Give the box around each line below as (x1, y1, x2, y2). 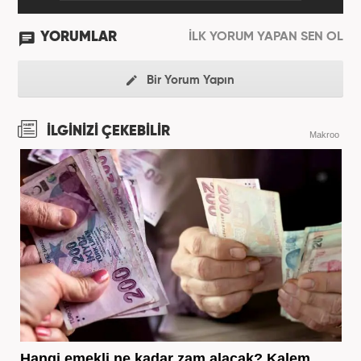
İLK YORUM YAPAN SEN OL (189, 30, 343, 44)
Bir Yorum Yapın (143, 73, 234, 86)
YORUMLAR (40, 29, 117, 44)
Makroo (309, 129, 339, 139)
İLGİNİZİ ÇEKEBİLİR (44, 123, 170, 139)
